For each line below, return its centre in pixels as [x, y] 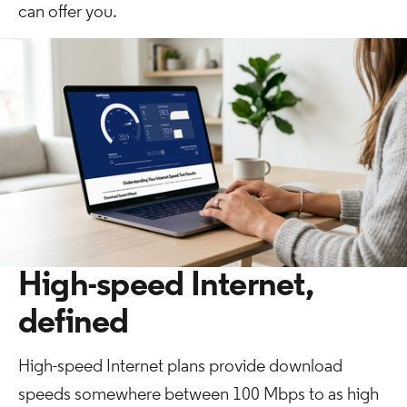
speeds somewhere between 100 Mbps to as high [199, 395]
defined [74, 324]
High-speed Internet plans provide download [180, 367]
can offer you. [68, 13]
